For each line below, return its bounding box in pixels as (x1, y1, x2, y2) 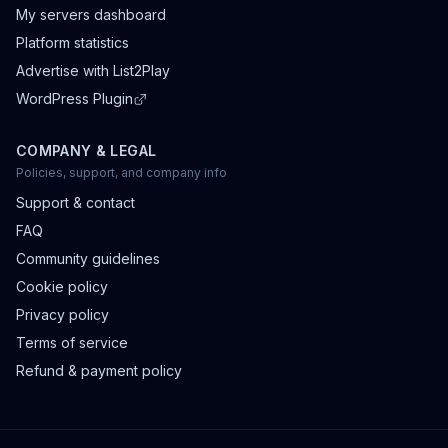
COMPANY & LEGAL (16, 142, 157, 159)
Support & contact (16, 194, 135, 211)
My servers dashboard (16, 6, 166, 23)
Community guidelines (16, 250, 160, 267)
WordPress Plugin (16, 90, 133, 107)
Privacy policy (16, 306, 109, 323)
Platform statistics (16, 34, 129, 51)
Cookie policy (16, 278, 108, 295)
